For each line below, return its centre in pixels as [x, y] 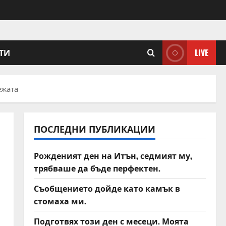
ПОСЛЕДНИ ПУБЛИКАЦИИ [94, 129]
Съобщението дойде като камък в [107, 188]
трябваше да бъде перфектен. [97, 168]
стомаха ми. [60, 201]
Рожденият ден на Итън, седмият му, [113, 155]
